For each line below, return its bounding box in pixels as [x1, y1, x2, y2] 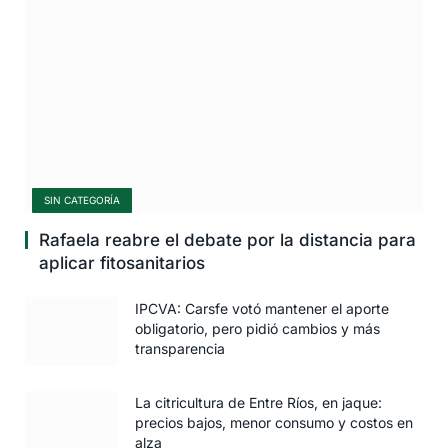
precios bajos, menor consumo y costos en [135, 413, 413, 431]
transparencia [135, 339, 225, 357]
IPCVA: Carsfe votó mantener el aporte [135, 299, 389, 317]
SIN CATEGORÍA [44, 193, 120, 206]
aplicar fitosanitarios [39, 252, 205, 273]
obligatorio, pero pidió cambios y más [135, 319, 380, 337]
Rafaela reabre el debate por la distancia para [39, 229, 416, 250]
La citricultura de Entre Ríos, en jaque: [135, 393, 382, 411]
